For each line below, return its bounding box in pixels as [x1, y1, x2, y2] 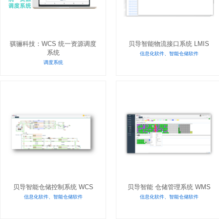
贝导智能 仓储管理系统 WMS [127, 183, 211, 191]
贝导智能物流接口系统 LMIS [129, 40, 209, 47]
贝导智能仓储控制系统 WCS [13, 183, 93, 191]
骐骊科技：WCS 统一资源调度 [10, 40, 96, 47]
